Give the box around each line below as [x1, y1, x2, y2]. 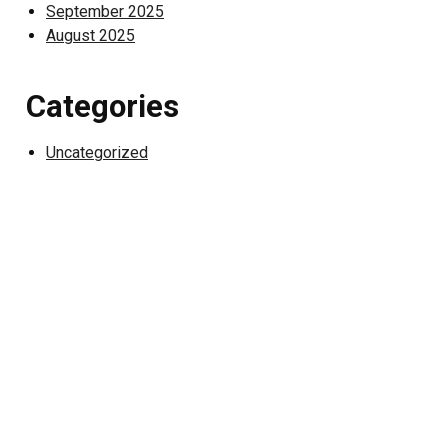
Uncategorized [46, 143, 148, 162]
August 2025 [46, 26, 135, 45]
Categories [26, 88, 179, 125]
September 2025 [46, 2, 164, 21]
